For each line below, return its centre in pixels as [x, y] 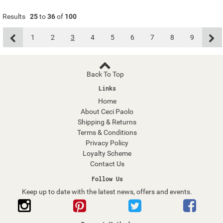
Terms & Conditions [107, 133]
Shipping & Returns [107, 122]
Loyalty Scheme [107, 154]
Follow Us [107, 179]
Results [14, 17]
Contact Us [107, 164]
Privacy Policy [107, 143]
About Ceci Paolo [107, 112]
